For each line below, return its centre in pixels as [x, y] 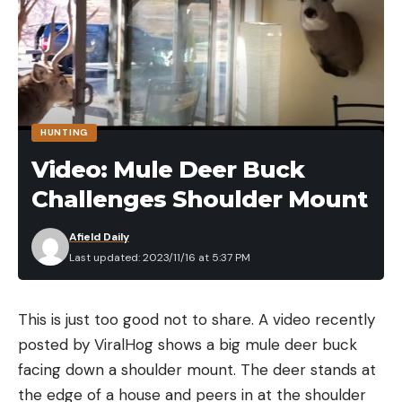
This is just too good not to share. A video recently [197, 319]
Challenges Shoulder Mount [199, 199]
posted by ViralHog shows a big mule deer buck [188, 344]
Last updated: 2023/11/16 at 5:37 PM [160, 257]
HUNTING [64, 132]
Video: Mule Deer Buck [168, 169]
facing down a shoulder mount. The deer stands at [197, 369]
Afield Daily [99, 236]
